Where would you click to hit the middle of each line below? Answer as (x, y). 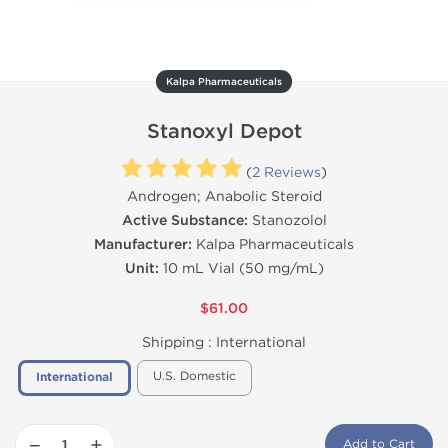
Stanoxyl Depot (224, 132)
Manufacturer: (143, 244)
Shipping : (179, 342)
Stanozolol (287, 220)
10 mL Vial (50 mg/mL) (241, 268)
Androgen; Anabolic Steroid (224, 196)
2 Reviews (286, 172)
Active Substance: (184, 220)
